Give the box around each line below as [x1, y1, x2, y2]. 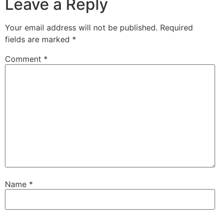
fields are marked [5, 34, 72, 45]
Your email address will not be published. [5, 23, 158, 33]
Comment [5, 54, 44, 64]
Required [160, 23, 193, 33]
